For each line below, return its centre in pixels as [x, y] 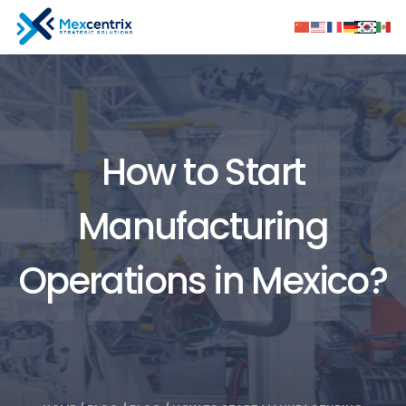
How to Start [203, 172]
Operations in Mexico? [203, 281]
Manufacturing [203, 227]
